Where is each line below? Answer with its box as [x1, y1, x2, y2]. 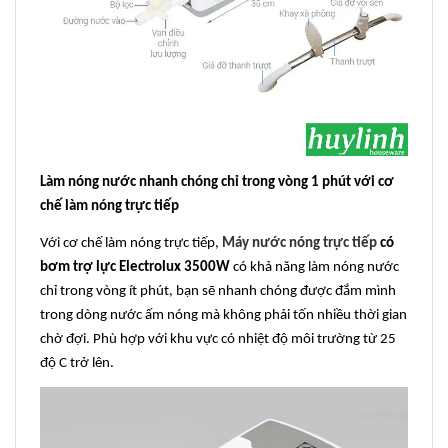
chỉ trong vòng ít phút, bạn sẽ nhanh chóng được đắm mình [40, 284, 396, 300]
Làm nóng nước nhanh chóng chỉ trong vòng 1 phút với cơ [40, 175, 394, 191]
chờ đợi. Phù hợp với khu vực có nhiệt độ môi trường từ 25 [40, 332, 396, 348]
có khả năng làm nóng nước [230, 260, 399, 276]
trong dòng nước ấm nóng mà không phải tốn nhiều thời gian [40, 308, 407, 324]
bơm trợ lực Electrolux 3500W [40, 260, 230, 276]
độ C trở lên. [40, 356, 114, 372]
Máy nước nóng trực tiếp [222, 236, 377, 252]
